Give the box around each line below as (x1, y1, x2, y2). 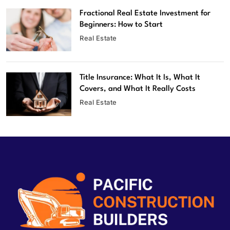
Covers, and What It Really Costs (80, 85, 196, 93)
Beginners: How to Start (80, 21, 163, 29)
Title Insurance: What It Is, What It (80, 74, 201, 82)
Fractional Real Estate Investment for (80, 9, 211, 17)
